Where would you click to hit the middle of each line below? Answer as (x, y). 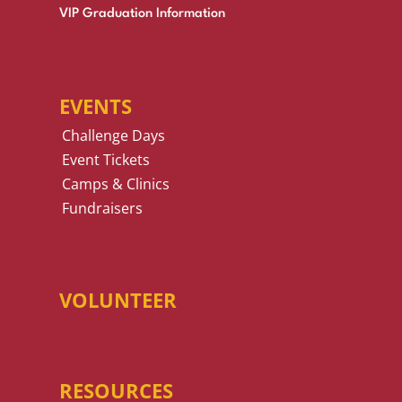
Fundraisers (103, 209)
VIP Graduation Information (142, 14)
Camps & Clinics (116, 184)
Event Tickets (106, 160)
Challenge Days (114, 136)
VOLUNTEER (118, 300)
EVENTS (95, 106)
